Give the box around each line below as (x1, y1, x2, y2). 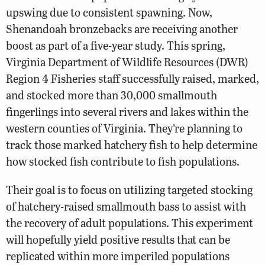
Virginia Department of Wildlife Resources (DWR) (6, 54, 248, 70)
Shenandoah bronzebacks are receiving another (6, 21, 238, 37)
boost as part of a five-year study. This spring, (6, 37, 225, 54)
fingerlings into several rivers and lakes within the (6, 104, 248, 120)
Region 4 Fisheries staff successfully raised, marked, (6, 70, 259, 87)
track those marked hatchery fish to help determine (6, 137, 257, 153)
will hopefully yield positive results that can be (6, 231, 230, 247)
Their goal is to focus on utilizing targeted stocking (6, 181, 253, 198)
